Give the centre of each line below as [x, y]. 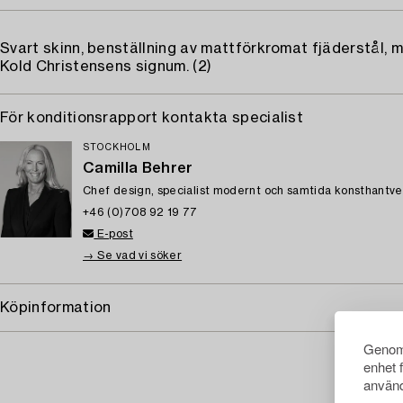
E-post [113, 234]
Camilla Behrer [138, 168]
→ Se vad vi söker [133, 255]
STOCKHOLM [117, 148]
